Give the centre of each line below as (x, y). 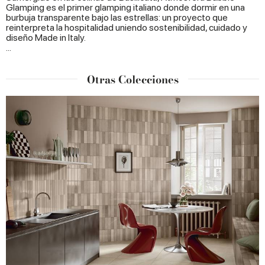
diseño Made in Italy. (46, 38)
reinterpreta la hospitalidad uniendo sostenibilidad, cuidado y (127, 28)
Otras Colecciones (132, 80)
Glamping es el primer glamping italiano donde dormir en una (125, 8)
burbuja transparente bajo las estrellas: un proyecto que (117, 18)
